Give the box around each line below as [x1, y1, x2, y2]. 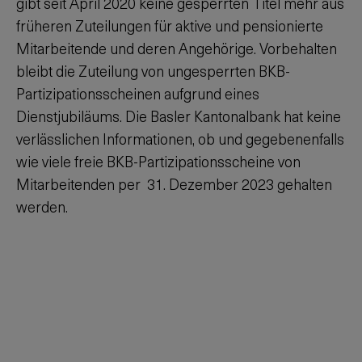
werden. [16, 196, 68, 217]
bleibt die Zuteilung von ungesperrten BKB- [16, 60, 290, 82]
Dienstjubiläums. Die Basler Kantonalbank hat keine [16, 105, 341, 127]
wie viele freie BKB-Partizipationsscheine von [16, 150, 301, 172]
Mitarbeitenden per [16, 173, 147, 195]
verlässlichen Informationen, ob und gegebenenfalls [16, 128, 344, 149]
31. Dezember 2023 [147, 173, 274, 195]
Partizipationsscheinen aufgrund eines [16, 82, 259, 104]
